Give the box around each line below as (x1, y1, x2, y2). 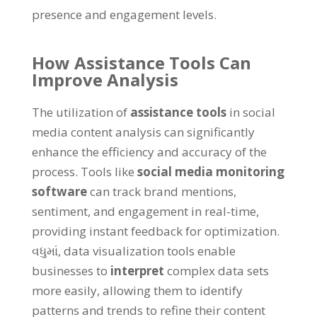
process (31, 163, 75, 180)
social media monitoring (137, 163, 284, 180)
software (31, 183, 87, 200)
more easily (31, 282, 97, 299)
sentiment (31, 203, 88, 219)
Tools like (80, 163, 134, 180)
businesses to (31, 263, 108, 279)
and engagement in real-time (93, 203, 256, 219)
